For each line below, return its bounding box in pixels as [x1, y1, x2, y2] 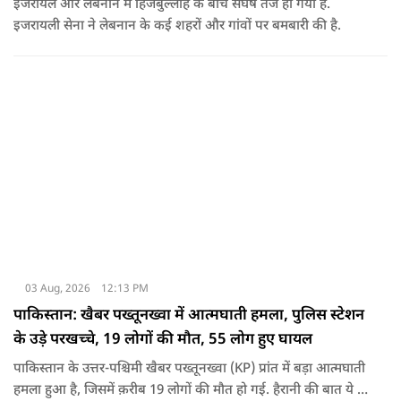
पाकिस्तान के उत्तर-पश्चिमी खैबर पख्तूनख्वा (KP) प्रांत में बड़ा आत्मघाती [13, 360, 365, 378]
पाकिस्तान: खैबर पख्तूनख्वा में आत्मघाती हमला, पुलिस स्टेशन [13, 305, 364, 326]
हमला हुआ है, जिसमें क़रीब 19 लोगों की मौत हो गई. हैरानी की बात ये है [13, 381, 364, 399]
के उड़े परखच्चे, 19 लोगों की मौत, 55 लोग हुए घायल [13, 329, 312, 350]
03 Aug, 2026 [24, 281, 90, 296]
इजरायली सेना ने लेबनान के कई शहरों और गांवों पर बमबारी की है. [13, 17, 341, 35]
